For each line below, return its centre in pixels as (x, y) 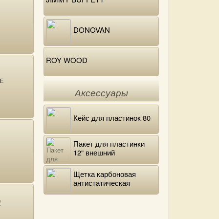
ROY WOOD (67, 60)
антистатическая (102, 183)
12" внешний (94, 152)
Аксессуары (101, 93)
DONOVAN (92, 30)
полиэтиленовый (102, 161)
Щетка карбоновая (105, 174)
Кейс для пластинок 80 (112, 118)
